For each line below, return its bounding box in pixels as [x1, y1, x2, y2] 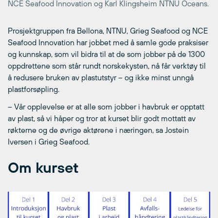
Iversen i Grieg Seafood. [8, 137, 90, 146]
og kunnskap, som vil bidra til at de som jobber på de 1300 [8, 50, 205, 59]
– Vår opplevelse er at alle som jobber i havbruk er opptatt [8, 102, 204, 111]
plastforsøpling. [8, 85, 59, 94]
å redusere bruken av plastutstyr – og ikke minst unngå [8, 73, 194, 82]
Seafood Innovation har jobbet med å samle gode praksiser [8, 38, 208, 47]
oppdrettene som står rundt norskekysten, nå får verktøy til [8, 61, 206, 71]
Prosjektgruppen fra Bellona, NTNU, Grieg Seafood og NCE [8, 26, 208, 36]
